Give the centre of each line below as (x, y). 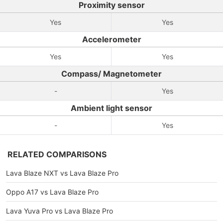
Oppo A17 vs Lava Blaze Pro (52, 192)
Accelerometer (111, 39)
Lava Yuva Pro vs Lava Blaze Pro (59, 211)
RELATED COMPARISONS (57, 154)
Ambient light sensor (111, 108)
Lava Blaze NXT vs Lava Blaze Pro (62, 173)
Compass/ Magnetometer (111, 74)
